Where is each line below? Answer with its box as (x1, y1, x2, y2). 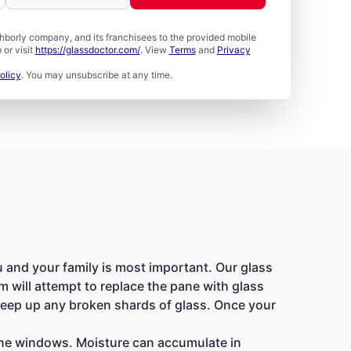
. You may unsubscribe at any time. (20, 69, 172, 81)
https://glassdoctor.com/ (34, 44, 140, 56)
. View (139, 44, 169, 56)
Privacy (216, 44, 251, 56)
